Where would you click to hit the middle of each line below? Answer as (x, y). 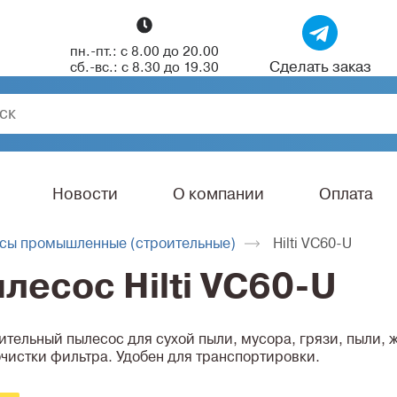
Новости (85, 194)
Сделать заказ (320, 67)
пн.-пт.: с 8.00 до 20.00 (145, 51)
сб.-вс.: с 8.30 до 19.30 (145, 67)
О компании (218, 194)
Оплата (346, 194)
